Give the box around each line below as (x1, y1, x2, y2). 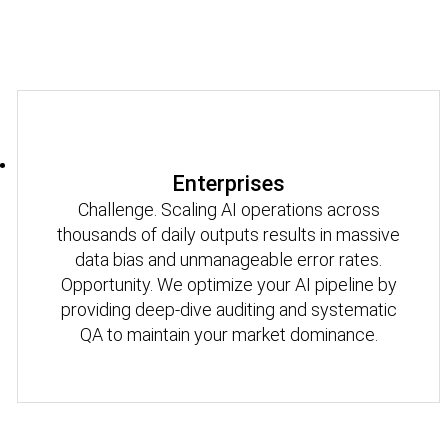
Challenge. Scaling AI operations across (77, 198, 380, 220)
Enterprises (172, 170, 286, 196)
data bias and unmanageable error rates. (75, 248, 383, 270)
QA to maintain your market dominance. (79, 323, 378, 345)
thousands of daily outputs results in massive (57, 223, 401, 245)
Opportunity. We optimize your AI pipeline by (60, 273, 397, 295)
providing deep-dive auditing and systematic (60, 298, 397, 320)
